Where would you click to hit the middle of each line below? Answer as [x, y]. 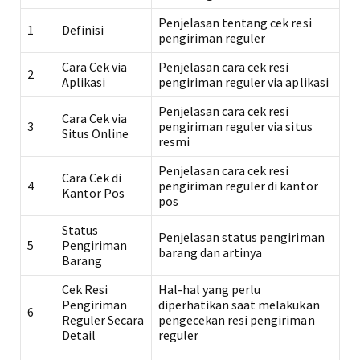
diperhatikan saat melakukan [239, 305]
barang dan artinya [211, 252]
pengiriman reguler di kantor [238, 186]
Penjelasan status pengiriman [241, 237]
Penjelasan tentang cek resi [235, 22]
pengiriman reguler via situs [235, 126]
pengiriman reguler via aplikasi [243, 82]
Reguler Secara [103, 320]
